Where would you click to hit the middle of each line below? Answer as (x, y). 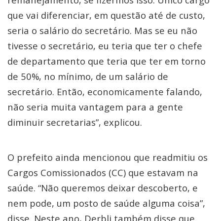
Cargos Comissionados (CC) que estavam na (103, 172)
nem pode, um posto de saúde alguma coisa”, (106, 203)
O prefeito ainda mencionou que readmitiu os (108, 157)
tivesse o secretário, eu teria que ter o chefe (105, 46)
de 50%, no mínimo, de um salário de (88, 76)
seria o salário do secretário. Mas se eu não (102, 30)
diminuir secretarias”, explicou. (76, 122)
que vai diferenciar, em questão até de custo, (106, 15)
